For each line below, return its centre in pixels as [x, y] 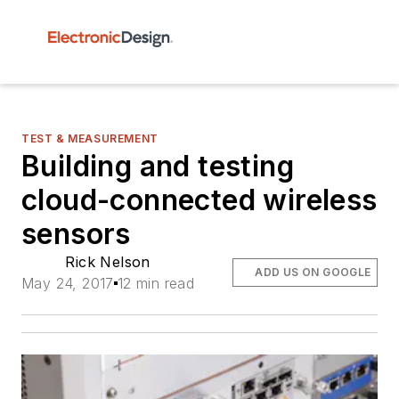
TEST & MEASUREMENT [90, 138]
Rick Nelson [108, 262]
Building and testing [158, 166]
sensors [76, 234]
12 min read [156, 283]
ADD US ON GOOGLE [313, 272]
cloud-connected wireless [199, 200]
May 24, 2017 [68, 283]
